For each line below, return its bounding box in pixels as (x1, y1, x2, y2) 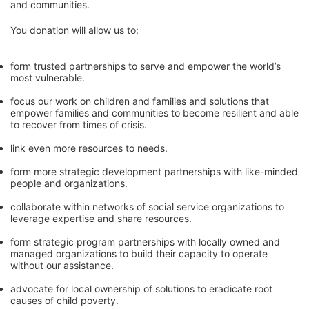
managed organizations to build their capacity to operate (10, 248, 268, 259)
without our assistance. (10, 259, 114, 271)
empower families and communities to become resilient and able (10, 107, 299, 119)
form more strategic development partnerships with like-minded (10, 166, 298, 177)
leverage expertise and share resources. (10, 212, 192, 224)
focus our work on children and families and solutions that (10, 95, 269, 107)
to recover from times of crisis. (10, 119, 147, 130)
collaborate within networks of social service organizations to (10, 201, 284, 212)
